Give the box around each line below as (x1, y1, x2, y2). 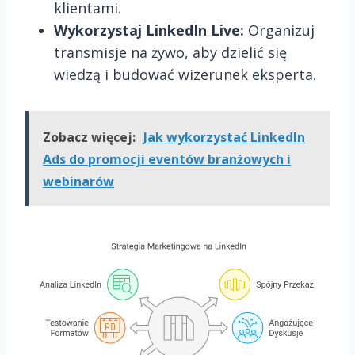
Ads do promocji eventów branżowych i (43, 151, 291, 169)
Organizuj (244, 21, 315, 40)
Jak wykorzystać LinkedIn (143, 128, 305, 147)
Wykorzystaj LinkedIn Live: (54, 21, 244, 40)
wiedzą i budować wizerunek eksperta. (54, 65, 316, 85)
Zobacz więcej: (43, 128, 136, 147)
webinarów (43, 173, 114, 191)
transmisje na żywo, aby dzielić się (54, 43, 287, 63)
